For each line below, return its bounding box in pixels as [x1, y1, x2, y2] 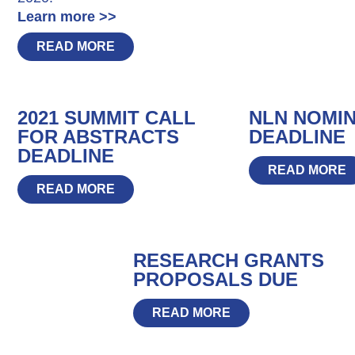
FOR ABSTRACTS [17, 125, 180, 147]
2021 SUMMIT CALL [17, 106, 197, 128]
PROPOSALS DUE [133, 268, 299, 290]
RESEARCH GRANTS [133, 249, 325, 271]
